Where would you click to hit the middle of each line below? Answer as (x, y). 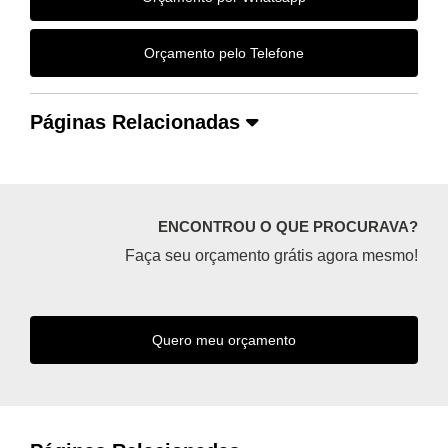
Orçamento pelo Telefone (224, 53)
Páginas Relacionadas (138, 122)
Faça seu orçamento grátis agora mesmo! (271, 255)
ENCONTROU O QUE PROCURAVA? (288, 226)
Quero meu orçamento (224, 340)
